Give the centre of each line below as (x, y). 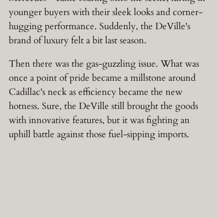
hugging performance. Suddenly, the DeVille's (100, 26)
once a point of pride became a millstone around (102, 78)
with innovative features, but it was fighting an (99, 120)
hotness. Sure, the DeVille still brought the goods (103, 106)
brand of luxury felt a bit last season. (78, 40)
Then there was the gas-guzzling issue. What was (104, 64)
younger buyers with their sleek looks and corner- (106, 12)
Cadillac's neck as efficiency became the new (96, 92)
